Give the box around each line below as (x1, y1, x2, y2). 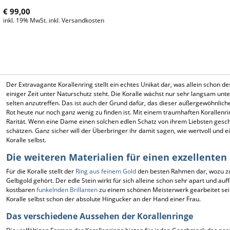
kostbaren (6, 185, 36, 194)
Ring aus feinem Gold (75, 167, 136, 176)
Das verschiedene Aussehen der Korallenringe (6, 210, 193, 222)
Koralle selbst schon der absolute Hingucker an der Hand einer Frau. (6, 195, 201, 203)
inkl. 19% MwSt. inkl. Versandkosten (3, 16, 104, 25)
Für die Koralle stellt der (6, 167, 75, 176)
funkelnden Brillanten (36, 185, 98, 194)
